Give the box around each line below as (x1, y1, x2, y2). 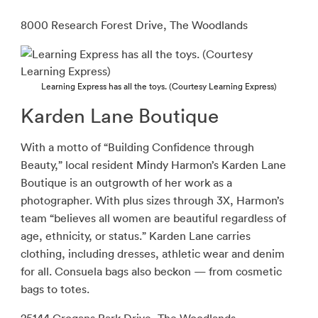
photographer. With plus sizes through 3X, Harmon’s (20, 193, 284, 208)
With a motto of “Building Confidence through (20, 140, 254, 155)
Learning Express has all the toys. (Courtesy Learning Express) (41, 80, 277, 93)
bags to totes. (20, 282, 89, 297)
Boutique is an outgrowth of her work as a (20, 175, 232, 190)
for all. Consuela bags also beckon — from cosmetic (20, 264, 282, 279)
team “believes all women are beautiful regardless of (20, 211, 286, 226)
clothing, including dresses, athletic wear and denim (20, 246, 285, 261)
